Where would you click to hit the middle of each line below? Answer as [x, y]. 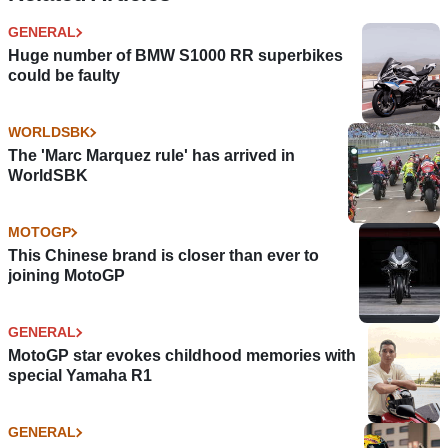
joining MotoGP [66, 276]
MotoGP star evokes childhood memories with [182, 356]
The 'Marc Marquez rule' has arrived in [151, 156]
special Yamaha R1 [80, 376]
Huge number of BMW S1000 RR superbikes [175, 56]
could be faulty [64, 76]
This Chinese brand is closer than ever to [163, 256]
